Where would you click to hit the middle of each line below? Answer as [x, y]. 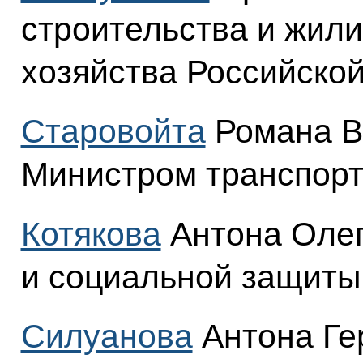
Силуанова [107, 336]
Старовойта [113, 132]
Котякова [91, 234]
